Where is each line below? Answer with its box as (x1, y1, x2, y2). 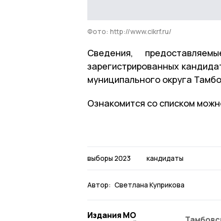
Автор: (87, 180, 111, 189)
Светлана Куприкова (114, 180, 184, 189)
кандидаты (146, 153, 184, 163)
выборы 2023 (87, 153, 131, 163)
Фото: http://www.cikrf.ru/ (87, 26, 172, 36)
